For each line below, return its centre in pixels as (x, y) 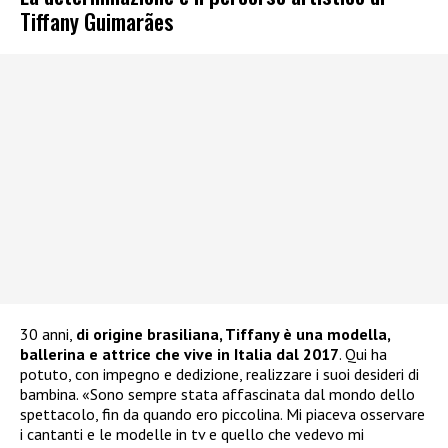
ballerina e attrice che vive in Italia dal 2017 (179, 354)
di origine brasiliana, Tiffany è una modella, (233, 334)
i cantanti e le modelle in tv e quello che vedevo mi (192, 434)
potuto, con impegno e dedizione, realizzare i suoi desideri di (219, 374)
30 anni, (48, 334)
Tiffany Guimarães (97, 21)
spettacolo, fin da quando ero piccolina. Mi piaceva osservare (222, 414)
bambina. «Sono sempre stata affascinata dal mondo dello (217, 394)
